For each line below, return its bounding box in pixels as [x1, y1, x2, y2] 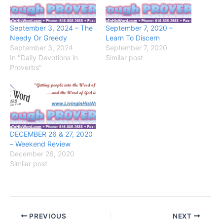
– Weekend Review [10, 140, 71, 148]
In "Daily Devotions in [10, 53, 78, 62]
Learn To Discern [106, 34, 160, 42]
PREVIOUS [27, 212, 67, 220]
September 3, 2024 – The [10, 24, 93, 32]
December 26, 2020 [10, 149, 74, 158]
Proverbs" [10, 63, 42, 72]
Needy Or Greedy [10, 34, 67, 42]
